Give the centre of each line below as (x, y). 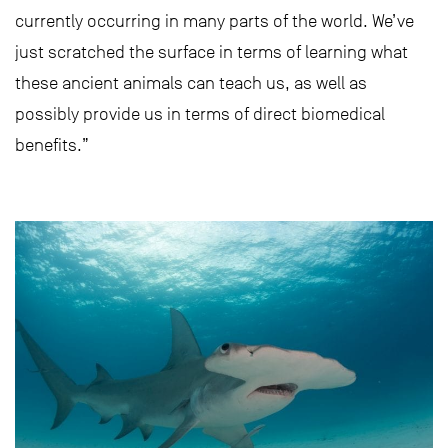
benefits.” (52, 145)
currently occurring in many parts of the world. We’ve (214, 21)
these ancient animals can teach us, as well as (191, 83)
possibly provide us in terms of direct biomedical (200, 114)
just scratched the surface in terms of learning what (211, 52)
